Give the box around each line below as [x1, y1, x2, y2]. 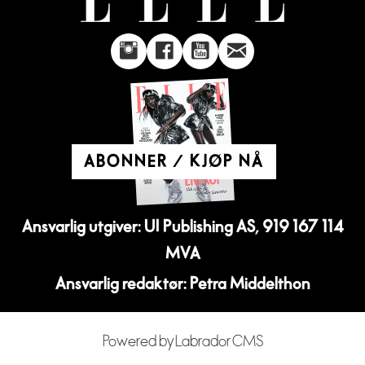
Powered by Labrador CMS [102, 332, 263, 351]
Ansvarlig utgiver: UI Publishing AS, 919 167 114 [21, 217, 344, 237]
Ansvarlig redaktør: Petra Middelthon [55, 274, 310, 294]
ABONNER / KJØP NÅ [84, 151, 264, 171]
